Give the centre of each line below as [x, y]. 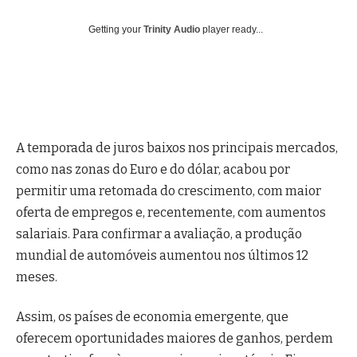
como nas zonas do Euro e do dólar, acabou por [153, 170]
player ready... [231, 29]
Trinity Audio [172, 29]
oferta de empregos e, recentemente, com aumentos [171, 213]
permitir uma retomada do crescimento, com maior [169, 191]
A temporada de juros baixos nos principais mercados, [177, 148]
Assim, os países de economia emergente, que [152, 316]
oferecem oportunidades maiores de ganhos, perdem [175, 338]
